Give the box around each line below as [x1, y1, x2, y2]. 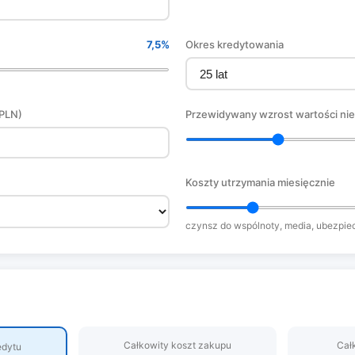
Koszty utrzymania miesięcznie [185, 176, 335, 189]
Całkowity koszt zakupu [123, 339, 231, 351]
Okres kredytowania [185, 38, 284, 51]
